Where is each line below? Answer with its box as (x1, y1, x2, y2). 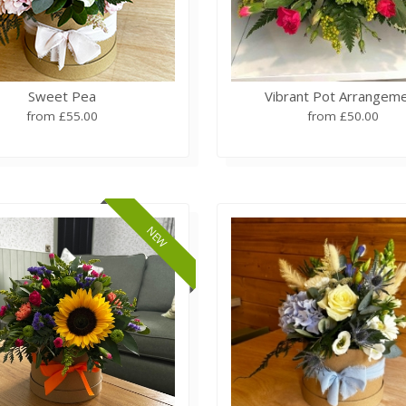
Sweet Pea (28, 86, 97, 105)
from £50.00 (307, 107, 380, 124)
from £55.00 (26, 107, 99, 124)
